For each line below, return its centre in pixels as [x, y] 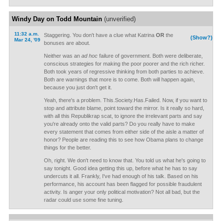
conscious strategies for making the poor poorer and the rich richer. [124, 64]
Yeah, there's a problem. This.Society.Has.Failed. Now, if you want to [125, 100]
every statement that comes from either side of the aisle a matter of [124, 132]
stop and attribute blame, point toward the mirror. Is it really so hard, [124, 108]
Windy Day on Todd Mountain [57, 19]
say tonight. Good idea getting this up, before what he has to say [120, 168]
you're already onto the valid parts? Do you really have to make [119, 124]
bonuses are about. [67, 43]
